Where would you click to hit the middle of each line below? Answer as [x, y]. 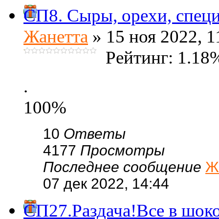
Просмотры [122, 150]
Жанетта [56, 36]
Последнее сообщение [124, 167]
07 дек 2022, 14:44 [106, 184]
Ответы [95, 134]
